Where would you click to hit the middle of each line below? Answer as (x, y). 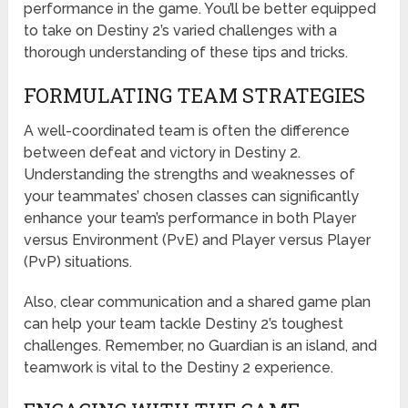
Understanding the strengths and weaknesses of (190, 174)
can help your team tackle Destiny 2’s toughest (184, 323)
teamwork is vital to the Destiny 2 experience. (179, 367)
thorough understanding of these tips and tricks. (186, 52)
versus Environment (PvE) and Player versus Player (198, 240)
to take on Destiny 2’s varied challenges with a (181, 30)
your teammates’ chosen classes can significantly (192, 196)
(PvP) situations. (78, 261)
